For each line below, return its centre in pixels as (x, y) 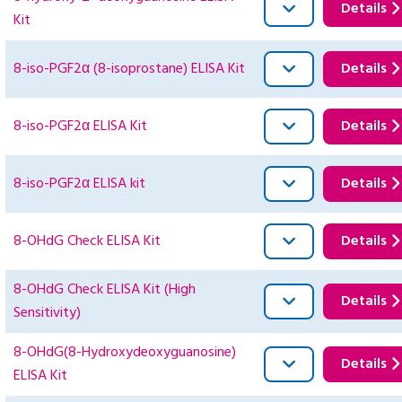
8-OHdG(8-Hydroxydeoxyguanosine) (125, 353)
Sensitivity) (47, 314)
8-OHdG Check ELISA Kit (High (105, 290)
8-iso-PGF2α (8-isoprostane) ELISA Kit (129, 70)
